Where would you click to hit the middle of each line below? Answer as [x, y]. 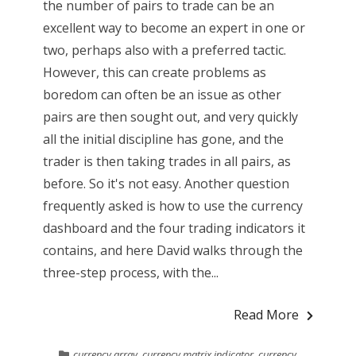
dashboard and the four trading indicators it [174, 228]
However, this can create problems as [154, 73]
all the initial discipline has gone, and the [163, 139]
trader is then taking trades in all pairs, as [166, 162]
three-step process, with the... [130, 273]
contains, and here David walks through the [172, 251]
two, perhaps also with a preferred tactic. [164, 50]
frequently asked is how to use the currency [172, 206]
